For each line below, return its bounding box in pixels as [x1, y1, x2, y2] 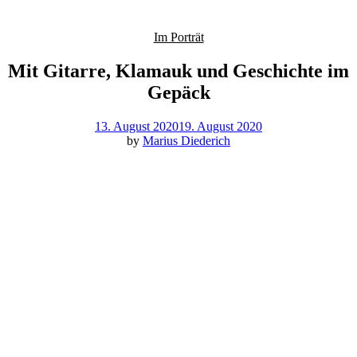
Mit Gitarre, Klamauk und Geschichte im [8, 61, 349, 82]
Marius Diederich [143, 134, 230, 148]
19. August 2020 [178, 120, 262, 134]
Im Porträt [153, 30, 204, 45]
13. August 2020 [95, 120, 178, 134]
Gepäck [147, 82, 210, 104]
